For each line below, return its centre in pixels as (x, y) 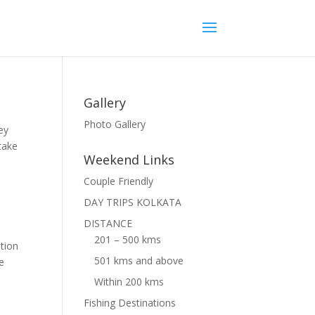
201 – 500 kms (128, 239)
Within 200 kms (129, 282)
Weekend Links (129, 160)
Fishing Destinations (130, 303)
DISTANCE (108, 223)
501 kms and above (139, 261)
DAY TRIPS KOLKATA (133, 202)
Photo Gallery (115, 124)
